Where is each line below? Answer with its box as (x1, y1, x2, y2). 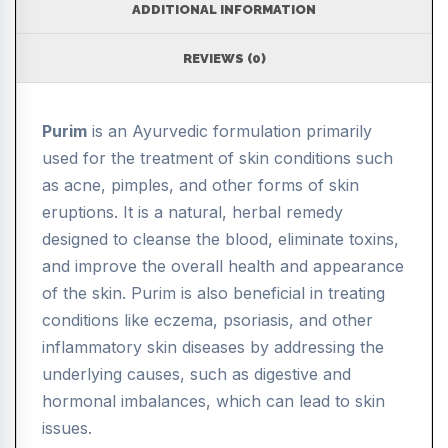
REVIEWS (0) (182, 51, 266, 67)
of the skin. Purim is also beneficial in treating (42, 283, 385, 304)
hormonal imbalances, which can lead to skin (42, 391, 385, 412)
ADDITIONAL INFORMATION (132, 2, 316, 18)
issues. (42, 418, 92, 439)
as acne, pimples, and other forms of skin (42, 175, 359, 196)
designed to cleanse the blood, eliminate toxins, (42, 229, 399, 250)
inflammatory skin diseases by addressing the (42, 337, 384, 358)
